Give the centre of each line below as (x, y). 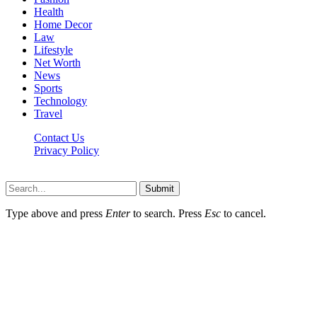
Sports (48, 88)
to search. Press (167, 213)
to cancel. (243, 213)
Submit (160, 188)
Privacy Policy (67, 150)
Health (49, 11)
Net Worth (57, 62)
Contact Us (59, 137)
